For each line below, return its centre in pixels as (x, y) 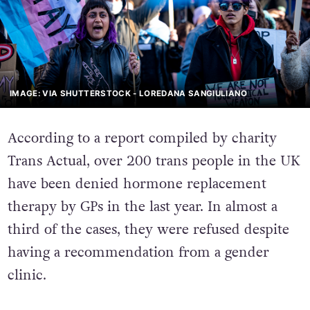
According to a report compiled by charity (142, 139)
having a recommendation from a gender (138, 253)
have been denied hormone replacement (137, 184)
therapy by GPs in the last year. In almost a (142, 207)
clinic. (27, 276)
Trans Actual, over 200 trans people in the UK (154, 162)
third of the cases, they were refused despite (148, 230)
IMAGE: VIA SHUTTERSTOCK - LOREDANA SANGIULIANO (128, 93)
